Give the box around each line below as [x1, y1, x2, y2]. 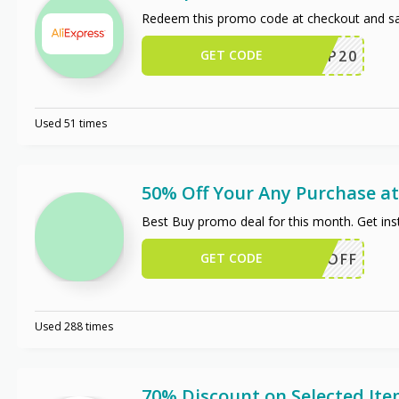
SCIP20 [301, 45, 358, 66]
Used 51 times [34, 115, 107, 131]
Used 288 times [34, 318, 113, 334]
